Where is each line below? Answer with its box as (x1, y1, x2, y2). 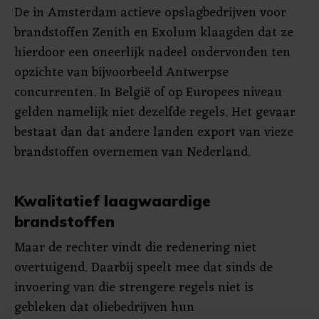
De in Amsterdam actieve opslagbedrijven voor (14, 1, 286, 24)
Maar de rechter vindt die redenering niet (14, 236, 256, 259)
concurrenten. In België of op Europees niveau (14, 81, 282, 104)
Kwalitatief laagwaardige (14, 192, 211, 210)
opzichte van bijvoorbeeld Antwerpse (14, 61, 229, 84)
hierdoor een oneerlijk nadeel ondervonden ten (14, 41, 291, 64)
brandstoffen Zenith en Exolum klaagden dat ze (14, 21, 293, 44)
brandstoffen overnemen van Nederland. (14, 141, 251, 164)
